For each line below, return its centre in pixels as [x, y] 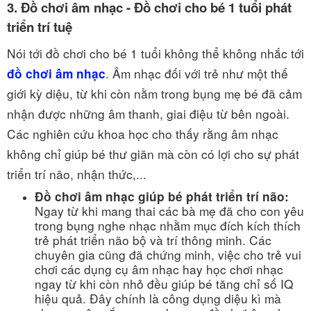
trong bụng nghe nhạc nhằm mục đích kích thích [168, 225]
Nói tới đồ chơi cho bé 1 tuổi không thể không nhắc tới [155, 53]
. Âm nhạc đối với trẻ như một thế [197, 73]
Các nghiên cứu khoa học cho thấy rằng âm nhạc [143, 133]
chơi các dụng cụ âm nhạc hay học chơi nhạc [159, 269]
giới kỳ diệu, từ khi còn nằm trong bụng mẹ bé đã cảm [154, 93]
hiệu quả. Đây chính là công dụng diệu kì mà [158, 298]
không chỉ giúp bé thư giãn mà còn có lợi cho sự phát [153, 153]
